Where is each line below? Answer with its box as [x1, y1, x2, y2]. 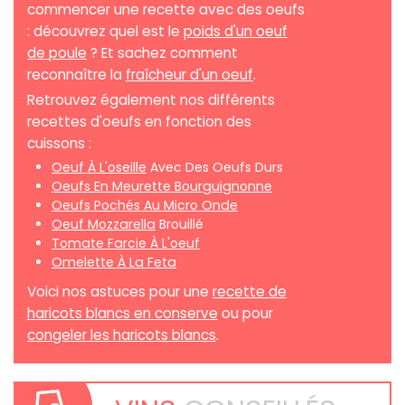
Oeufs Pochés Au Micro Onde [52, 195, 238, 214]
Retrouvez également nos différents [27, 89, 275, 109]
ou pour [218, 303, 273, 323]
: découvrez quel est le [27, 21, 184, 41]
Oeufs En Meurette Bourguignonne [52, 176, 272, 195]
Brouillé [155, 214, 203, 233]
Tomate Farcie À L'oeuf [52, 233, 200, 252]
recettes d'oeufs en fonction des [27, 111, 251, 131]
